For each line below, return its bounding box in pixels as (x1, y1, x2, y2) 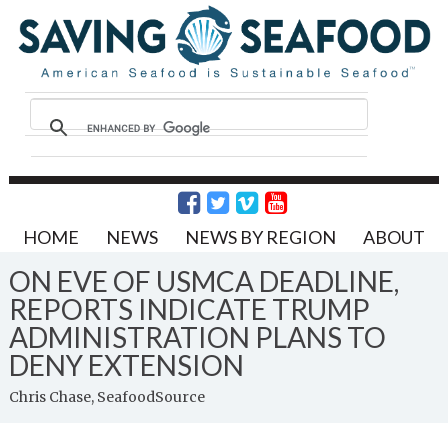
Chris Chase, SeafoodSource (8, 387, 205, 406)
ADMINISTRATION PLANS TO (8, 319, 386, 354)
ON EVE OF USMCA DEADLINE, (8, 263, 399, 298)
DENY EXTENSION (8, 347, 244, 382)
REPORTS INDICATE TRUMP (8, 291, 370, 326)
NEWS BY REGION (184, 225, 336, 248)
